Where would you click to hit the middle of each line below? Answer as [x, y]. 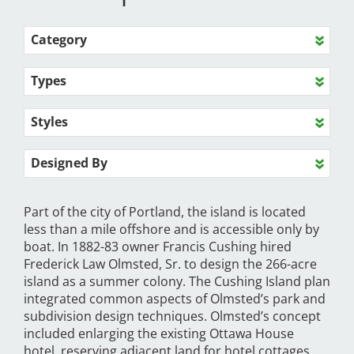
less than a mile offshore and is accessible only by [171, 230]
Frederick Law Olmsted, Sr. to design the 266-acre [170, 264]
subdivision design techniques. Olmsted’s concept [172, 316]
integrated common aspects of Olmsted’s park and [175, 299]
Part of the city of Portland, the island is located [165, 212]
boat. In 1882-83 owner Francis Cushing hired [158, 247]
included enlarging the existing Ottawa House [159, 334]
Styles [49, 122]
